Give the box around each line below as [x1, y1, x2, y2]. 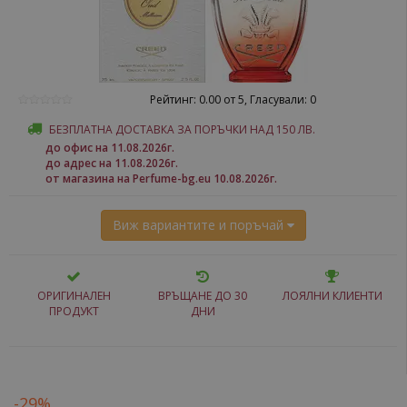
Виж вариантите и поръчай [112, 216, 287, 233]
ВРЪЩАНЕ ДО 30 [158, 288, 248, 303]
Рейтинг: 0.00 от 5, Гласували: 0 [149, 92, 316, 107]
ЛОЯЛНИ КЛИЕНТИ [282, 288, 382, 303]
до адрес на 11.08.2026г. [45, 155, 178, 171]
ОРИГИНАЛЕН [36, 288, 111, 303]
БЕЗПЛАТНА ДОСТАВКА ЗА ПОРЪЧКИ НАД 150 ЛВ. [49, 122, 315, 137]
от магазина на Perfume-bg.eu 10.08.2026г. [45, 171, 277, 186]
